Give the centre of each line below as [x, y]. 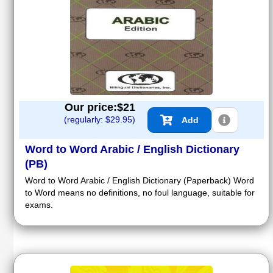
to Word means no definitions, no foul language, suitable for [140, 192]
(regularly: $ [87, 119]
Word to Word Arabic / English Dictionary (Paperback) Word [140, 180]
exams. [39, 204]
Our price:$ [94, 107]
